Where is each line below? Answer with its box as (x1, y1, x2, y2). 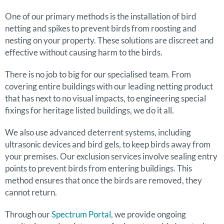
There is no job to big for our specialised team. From (5, 69, 191, 80)
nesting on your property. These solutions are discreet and (5, 35, 214, 46)
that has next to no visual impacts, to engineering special (5, 93, 206, 104)
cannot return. (5, 187, 57, 198)
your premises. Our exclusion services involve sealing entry (5, 151, 217, 162)
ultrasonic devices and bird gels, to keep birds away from (5, 139, 210, 150)
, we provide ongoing (111, 209, 186, 220)
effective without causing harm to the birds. (5, 47, 162, 58)
